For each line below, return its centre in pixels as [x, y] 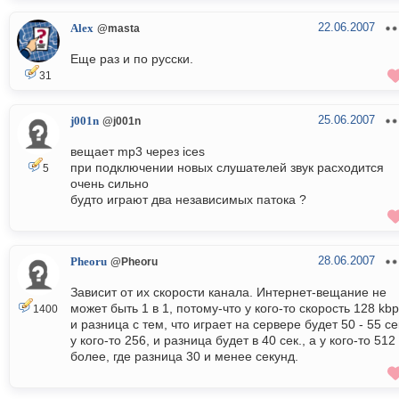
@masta [118, 28]
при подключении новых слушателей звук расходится [227, 168]
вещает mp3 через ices [138, 152]
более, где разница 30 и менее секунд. [184, 357]
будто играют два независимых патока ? [188, 200]
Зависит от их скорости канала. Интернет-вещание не [228, 293]
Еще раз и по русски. [132, 59]
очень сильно [110, 184]
